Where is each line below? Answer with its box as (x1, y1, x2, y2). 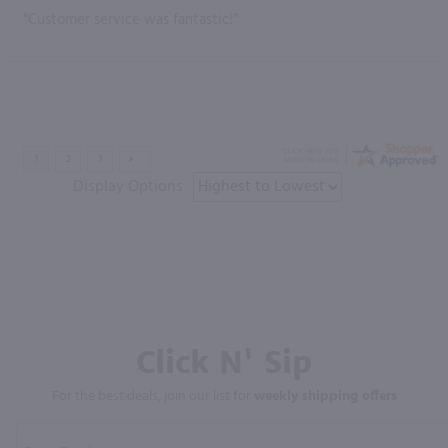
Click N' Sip (136, 342, 312, 381)
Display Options (73, 173, 183, 200)
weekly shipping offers (253, 384, 397, 408)
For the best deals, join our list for (51, 384, 254, 408)
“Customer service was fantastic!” (23, 7, 238, 32)
